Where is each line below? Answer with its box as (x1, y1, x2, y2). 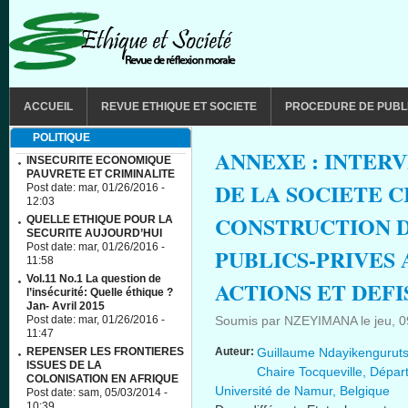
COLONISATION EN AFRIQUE (26, 372, 178, 385)
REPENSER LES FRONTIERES (26, 345, 184, 358)
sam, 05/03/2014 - (78, 386, 168, 399)
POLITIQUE (33, 131, 90, 144)
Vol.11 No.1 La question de (26, 272, 161, 285)
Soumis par (215, 313, 284, 328)
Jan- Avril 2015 (26, 300, 105, 312)
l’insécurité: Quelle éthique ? (26, 286, 173, 299)
